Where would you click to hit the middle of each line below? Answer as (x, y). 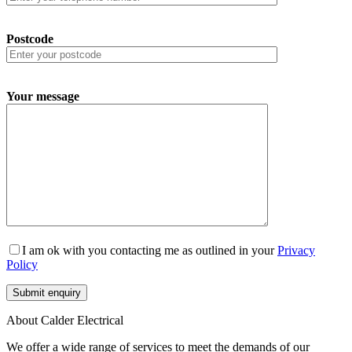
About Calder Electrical (65, 321)
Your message (43, 97)
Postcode (30, 39)
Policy (22, 265)
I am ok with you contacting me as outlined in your (150, 251)
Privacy (296, 251)
